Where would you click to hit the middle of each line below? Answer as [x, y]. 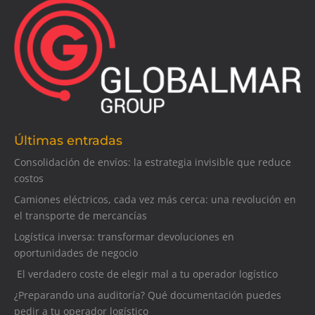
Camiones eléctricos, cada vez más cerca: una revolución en [155, 200]
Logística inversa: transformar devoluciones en [124, 237]
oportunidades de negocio [76, 253]
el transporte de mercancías [81, 216]
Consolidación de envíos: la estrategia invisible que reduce [153, 162]
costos [29, 179]
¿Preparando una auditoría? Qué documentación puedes [148, 295]
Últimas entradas [68, 141]
